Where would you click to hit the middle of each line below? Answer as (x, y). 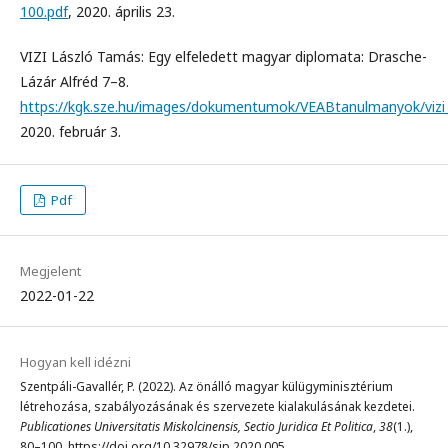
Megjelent (50, 271)
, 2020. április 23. (121, 11)
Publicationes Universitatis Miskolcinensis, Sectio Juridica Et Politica (196, 426)
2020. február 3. (70, 131)
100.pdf (44, 11)
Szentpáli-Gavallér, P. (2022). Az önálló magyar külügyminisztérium (206, 386)
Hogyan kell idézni (75, 362)
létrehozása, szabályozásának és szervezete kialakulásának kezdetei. (217, 406)
